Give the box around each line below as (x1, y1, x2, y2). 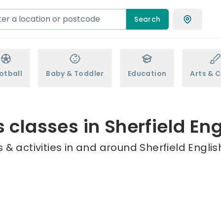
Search (134, 14, 161, 24)
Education (127, 69, 167, 78)
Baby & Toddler (46, 69, 104, 78)
